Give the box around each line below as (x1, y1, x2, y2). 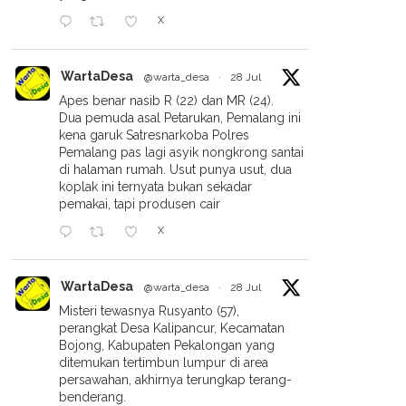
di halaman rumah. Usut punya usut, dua (59, 162, 292, 177)
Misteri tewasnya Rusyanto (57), (59, 304, 239, 318)
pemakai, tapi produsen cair (59, 197, 220, 211)
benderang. (59, 390, 126, 404)
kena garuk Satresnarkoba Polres (59, 128, 249, 142)
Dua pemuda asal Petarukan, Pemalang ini (59, 111, 301, 125)
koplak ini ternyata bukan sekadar (59, 179, 252, 194)
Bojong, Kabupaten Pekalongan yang (59, 338, 275, 353)
